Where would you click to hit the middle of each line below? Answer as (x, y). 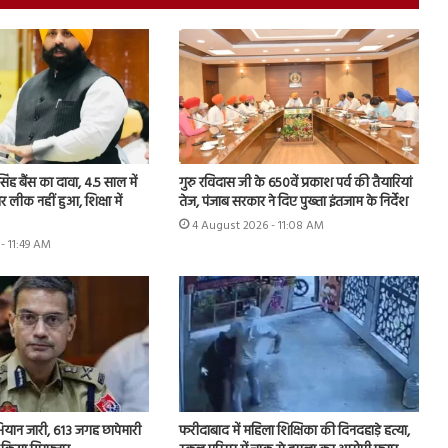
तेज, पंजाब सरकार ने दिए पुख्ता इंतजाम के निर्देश (293, 203)
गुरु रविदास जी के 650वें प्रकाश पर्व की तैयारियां (295, 184)
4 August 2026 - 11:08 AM (257, 226)
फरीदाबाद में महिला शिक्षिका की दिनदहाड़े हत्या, (294, 431)
